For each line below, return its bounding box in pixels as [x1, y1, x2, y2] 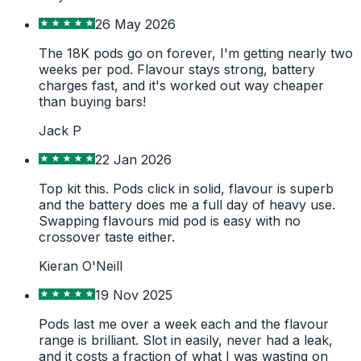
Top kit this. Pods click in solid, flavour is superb [39, 180, 334, 197]
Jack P [39, 122, 81, 139]
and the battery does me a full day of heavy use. [39, 196, 335, 213]
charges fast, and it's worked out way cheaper [39, 77, 324, 93]
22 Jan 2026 [95, 151, 172, 168]
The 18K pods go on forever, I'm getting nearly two [39, 44, 353, 61]
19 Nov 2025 [95, 286, 172, 303]
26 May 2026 [95, 15, 176, 32]
